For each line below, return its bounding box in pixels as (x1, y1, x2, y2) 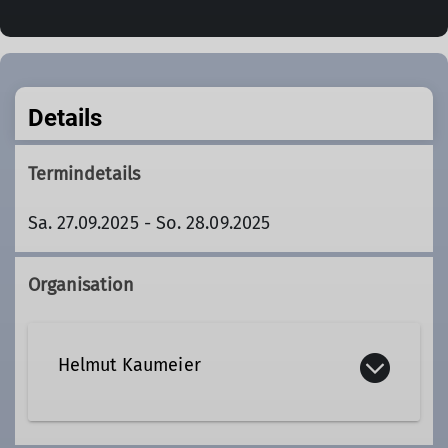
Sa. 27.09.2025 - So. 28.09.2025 (27, 211, 271, 234)
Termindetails (27, 162, 141, 185)
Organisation (27, 273, 135, 296)
